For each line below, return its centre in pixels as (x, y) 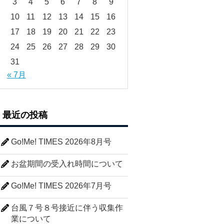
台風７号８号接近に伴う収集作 (67, 207)
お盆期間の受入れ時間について (67, 163)
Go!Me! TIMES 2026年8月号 (61, 142)
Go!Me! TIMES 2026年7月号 (61, 185)
